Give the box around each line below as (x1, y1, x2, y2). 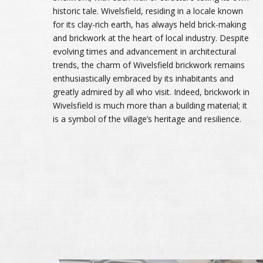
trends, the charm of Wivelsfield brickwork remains (52, 59, 245, 70)
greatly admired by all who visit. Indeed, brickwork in (52, 86, 249, 97)
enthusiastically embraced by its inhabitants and (52, 72, 234, 84)
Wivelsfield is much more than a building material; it (52, 99, 247, 111)
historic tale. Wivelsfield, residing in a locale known (52, 5, 243, 16)
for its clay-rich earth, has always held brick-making (52, 18, 246, 30)
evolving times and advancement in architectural (52, 45, 236, 57)
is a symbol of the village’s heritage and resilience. (52, 113, 241, 124)
